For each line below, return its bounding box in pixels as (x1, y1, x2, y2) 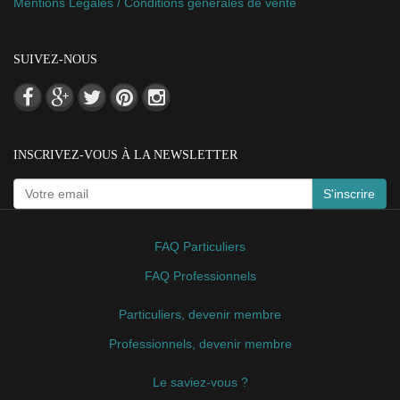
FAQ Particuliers (154, 238, 246, 254)
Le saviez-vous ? (152, 374, 248, 389)
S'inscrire (323, 186, 375, 201)
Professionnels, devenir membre (108, 336, 292, 351)
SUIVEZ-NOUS (13, 52, 97, 66)
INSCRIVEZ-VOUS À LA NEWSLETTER (13, 147, 237, 162)
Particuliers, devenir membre (119, 306, 281, 321)
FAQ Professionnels (144, 268, 256, 283)
